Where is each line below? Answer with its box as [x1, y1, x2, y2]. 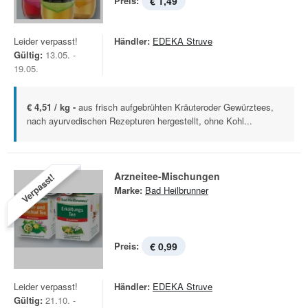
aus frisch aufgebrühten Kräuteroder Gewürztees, [78, 100, 274, 113]
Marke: [114, 184, 142, 197]
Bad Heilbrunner [145, 184, 208, 197]
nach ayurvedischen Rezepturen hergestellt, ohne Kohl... [27, 114, 252, 127]
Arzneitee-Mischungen [114, 169, 220, 183]
